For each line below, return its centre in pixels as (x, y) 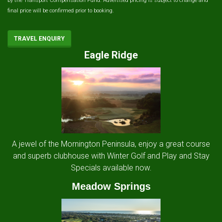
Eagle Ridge (111, 55)
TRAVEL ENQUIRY (39, 38)
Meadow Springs (111, 186)
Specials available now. (111, 167)
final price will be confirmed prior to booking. (61, 10)
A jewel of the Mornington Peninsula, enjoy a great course (111, 144)
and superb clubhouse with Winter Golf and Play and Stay (111, 156)
